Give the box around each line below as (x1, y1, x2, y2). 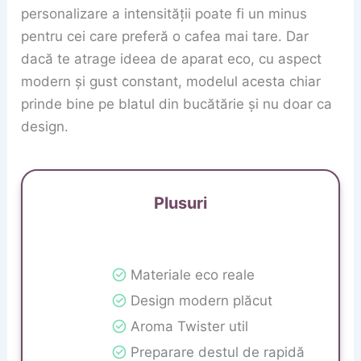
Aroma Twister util (130, 317, 248, 334)
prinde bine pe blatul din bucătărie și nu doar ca (21, 96, 333, 113)
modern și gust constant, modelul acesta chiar (21, 73, 322, 90)
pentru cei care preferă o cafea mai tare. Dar (21, 28, 309, 45)
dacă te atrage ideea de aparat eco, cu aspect (21, 51, 322, 68)
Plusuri (154, 193, 207, 213)
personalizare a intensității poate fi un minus (21, 6, 308, 23)
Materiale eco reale (130, 266, 255, 283)
